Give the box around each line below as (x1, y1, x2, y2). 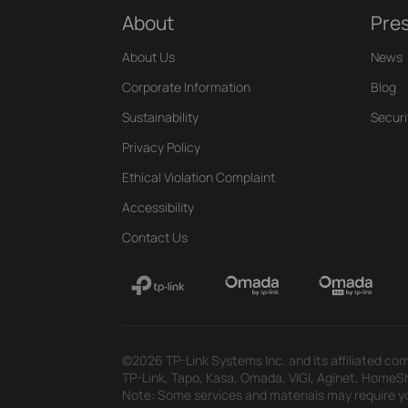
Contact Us (122, 228, 189, 246)
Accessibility (122, 198, 195, 216)
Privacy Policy (122, 138, 201, 156)
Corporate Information (122, 77, 251, 96)
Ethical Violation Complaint (122, 168, 276, 186)
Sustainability (122, 107, 199, 126)
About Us (122, 47, 176, 66)
